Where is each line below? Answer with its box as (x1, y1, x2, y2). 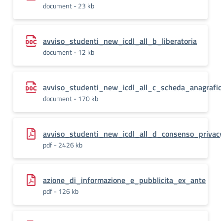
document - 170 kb (43, 93, 98, 104)
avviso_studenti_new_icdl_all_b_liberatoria (43, 35, 197, 47)
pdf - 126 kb (43, 186, 78, 196)
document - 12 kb (43, 47, 94, 57)
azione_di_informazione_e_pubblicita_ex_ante (43, 174, 206, 186)
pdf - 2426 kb (43, 140, 82, 150)
